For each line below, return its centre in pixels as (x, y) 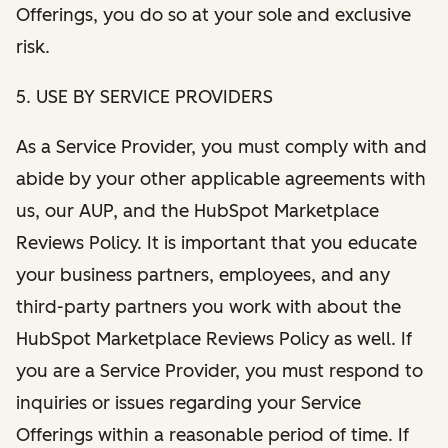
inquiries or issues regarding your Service (188, 402)
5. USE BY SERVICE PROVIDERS (144, 96)
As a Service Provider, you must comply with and (221, 146)
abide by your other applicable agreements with (221, 178)
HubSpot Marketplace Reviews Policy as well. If (214, 338)
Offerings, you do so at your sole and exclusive (213, 14)
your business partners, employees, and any (203, 274)
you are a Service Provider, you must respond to (219, 370)
